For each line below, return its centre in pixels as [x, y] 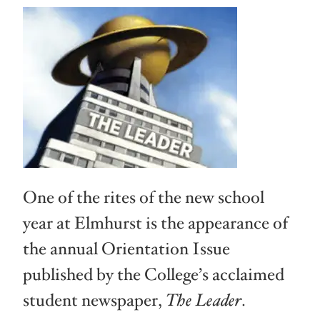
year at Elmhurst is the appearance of [155, 224]
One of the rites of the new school [144, 198]
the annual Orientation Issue [126, 249]
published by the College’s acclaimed [154, 275]
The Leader [204, 301]
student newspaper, [94, 301]
